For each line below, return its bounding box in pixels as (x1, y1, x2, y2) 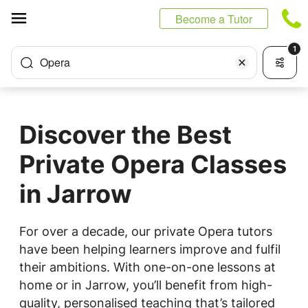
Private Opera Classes (19, 149, 287, 179)
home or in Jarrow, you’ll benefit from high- (19, 278, 272, 292)
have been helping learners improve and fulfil (19, 242, 280, 256)
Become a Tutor (175, 11, 252, 27)
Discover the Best (19, 120, 232, 150)
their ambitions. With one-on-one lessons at (19, 260, 276, 274)
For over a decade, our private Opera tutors (19, 224, 272, 239)
